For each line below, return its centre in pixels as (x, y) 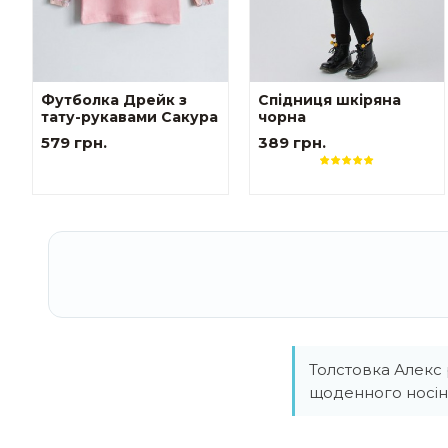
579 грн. (74, 143)
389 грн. (291, 143)
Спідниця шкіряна (329, 100)
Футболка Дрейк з (114, 100)
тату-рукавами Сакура (129, 117)
